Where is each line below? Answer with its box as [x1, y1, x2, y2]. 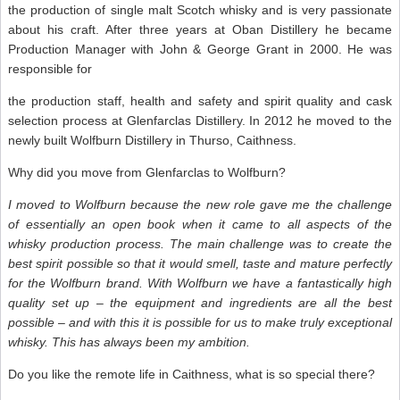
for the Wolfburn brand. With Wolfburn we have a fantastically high [8, 275, 392, 290]
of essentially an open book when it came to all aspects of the [8, 216, 392, 231]
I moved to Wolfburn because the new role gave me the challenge [8, 196, 392, 212]
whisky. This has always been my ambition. [8, 334, 254, 349]
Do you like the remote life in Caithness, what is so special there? [8, 366, 375, 381]
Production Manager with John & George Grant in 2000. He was [8, 41, 392, 56]
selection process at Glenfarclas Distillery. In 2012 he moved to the [8, 112, 392, 128]
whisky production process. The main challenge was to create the [8, 236, 392, 251]
